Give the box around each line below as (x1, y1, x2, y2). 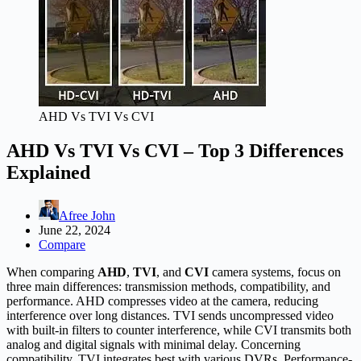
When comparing (6, 264, 98, 279)
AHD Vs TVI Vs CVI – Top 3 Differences (6, 139, 343, 161)
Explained (6, 161, 90, 183)
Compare (39, 237, 85, 251)
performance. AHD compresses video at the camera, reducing (6, 293, 318, 308)
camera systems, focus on (209, 264, 341, 279)
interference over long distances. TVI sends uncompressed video (6, 308, 334, 322)
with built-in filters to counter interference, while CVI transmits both (6, 322, 351, 337)
